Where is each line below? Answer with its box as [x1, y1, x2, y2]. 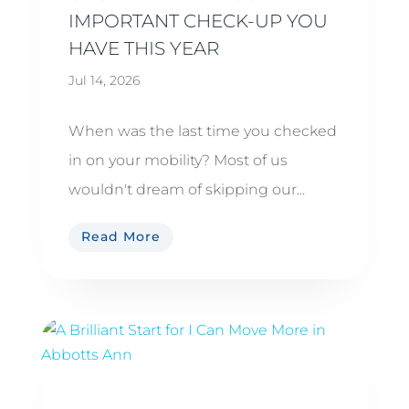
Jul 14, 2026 [68, 72, 140, 89]
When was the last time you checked [68, 122, 337, 141]
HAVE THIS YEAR [68, 37, 219, 60]
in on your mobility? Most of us [68, 152, 288, 170]
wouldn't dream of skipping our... [68, 181, 305, 199]
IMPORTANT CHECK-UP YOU [68, 10, 328, 33]
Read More [80, 228, 161, 246]
